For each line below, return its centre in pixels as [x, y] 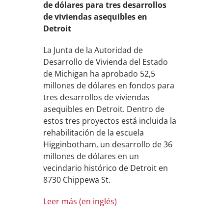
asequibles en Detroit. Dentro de [104, 109]
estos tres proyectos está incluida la [110, 121]
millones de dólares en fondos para [109, 85]
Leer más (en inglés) [80, 201]
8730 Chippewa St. [77, 180]
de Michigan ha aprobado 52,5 [99, 74]
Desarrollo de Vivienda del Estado [106, 62]
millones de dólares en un [91, 156]
